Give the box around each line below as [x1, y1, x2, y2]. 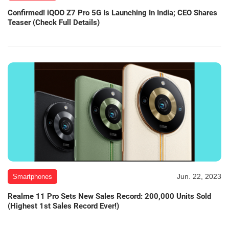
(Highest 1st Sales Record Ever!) [8, 201, 119, 211]
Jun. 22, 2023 [177, 172, 221, 181]
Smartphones [13, 173, 52, 181]
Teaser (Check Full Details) [8, 17, 100, 27]
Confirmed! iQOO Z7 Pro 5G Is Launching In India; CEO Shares [8, 8, 217, 17]
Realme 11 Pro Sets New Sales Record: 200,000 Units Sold [8, 192, 211, 201]
